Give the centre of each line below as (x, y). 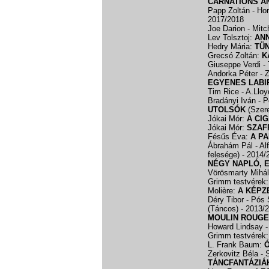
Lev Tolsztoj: (231, 38)
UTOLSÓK (227, 110)
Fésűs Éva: (229, 137)
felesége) (225, 155)
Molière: (223, 191)
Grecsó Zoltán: (235, 56)
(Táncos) (224, 209)
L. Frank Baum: (236, 245)
